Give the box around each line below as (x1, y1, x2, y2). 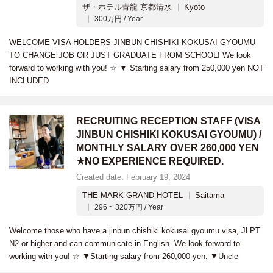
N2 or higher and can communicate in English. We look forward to (9, 239, 240, 248)
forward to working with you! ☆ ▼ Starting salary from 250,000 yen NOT (9, 63, 264, 73)
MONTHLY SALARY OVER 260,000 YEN (76, 143, 259, 153)
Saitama (195, 191, 224, 200)
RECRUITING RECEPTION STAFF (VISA (76, 116, 260, 126)
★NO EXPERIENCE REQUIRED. (76, 156, 224, 166)
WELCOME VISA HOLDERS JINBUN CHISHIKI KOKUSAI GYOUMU (9, 38, 255, 47)
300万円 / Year (94, 15, 143, 23)
